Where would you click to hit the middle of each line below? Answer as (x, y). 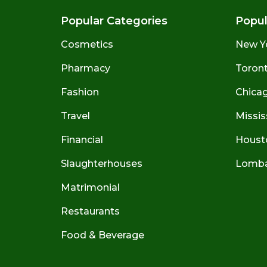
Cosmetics (87, 44)
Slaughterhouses (102, 163)
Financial (82, 139)
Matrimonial (90, 187)
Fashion (80, 92)
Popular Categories (114, 21)
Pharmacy (86, 68)
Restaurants (90, 211)
